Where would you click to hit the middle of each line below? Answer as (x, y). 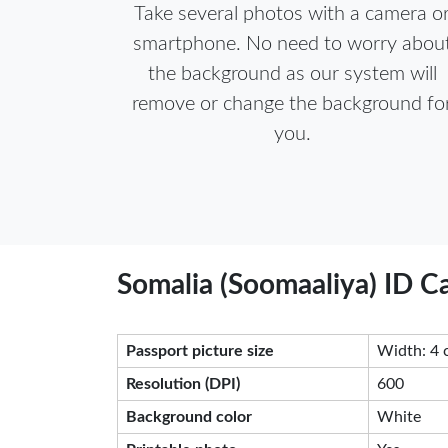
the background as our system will (292, 74)
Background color (189, 417)
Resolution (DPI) (183, 384)
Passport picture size (200, 351)
